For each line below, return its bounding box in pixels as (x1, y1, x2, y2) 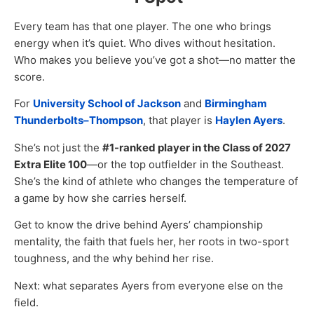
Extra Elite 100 (14, 157, 87, 171)
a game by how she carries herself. (14, 191, 186, 205)
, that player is (143, 114, 215, 128)
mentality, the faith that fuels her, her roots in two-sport (14, 235, 289, 249)
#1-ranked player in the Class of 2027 (102, 140, 291, 154)
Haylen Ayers (215, 114, 282, 128)
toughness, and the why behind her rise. (14, 252, 214, 266)
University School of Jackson (33, 97, 181, 111)
